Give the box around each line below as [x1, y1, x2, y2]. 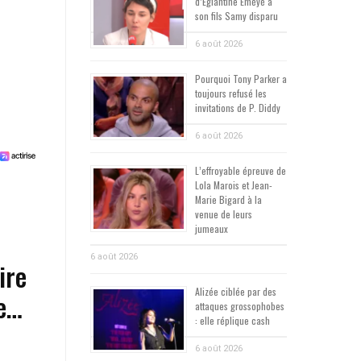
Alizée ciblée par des [195, 284, 276, 298]
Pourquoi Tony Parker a [195, 71, 287, 85]
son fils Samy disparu [195, 8, 278, 23]
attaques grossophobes [195, 298, 284, 313]
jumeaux [195, 221, 228, 235]
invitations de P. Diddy [195, 100, 280, 114]
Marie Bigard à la [195, 192, 262, 206]
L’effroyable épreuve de [195, 163, 286, 177]
